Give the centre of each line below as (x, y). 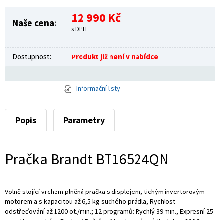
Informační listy (98, 88)
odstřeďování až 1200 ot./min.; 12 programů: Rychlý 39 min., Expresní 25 (109, 211)
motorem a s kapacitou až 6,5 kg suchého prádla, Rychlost (90, 201)
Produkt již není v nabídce (115, 56)
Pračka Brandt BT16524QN (87, 158)
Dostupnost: (32, 56)
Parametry (84, 120)
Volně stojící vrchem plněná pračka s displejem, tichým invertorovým (105, 191)
